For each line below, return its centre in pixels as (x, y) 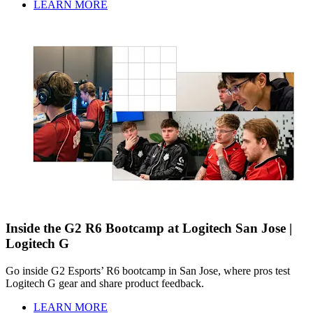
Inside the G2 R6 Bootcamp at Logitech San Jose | (149, 228)
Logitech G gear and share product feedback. (105, 283)
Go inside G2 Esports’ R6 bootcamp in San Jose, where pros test (148, 270)
